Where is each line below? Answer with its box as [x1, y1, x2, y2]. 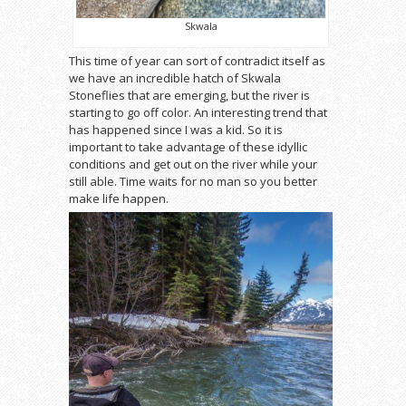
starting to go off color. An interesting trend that [69, 104, 327, 121]
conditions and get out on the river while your [69, 156, 317, 173]
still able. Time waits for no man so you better [69, 173, 317, 190]
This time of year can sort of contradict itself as [69, 53, 325, 70]
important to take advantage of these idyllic [69, 139, 307, 156]
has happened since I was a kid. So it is [69, 121, 283, 139]
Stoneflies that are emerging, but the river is [69, 87, 310, 104]
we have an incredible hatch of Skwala [69, 70, 281, 87]
